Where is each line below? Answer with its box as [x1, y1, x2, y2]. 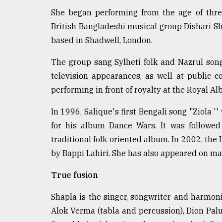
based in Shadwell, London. [51, 35, 153, 46]
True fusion [51, 170, 98, 180]
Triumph [10, 25, 47, 35]
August [10, 50, 27, 57]
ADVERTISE [10, 104, 57, 114]
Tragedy [17, 6, 53, 16]
